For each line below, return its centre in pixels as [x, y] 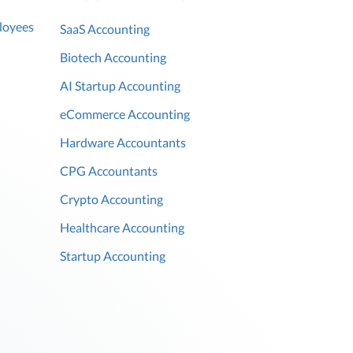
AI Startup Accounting [120, 86]
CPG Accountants [109, 171]
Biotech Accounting [113, 58]
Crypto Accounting [111, 199]
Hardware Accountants [123, 143]
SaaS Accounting [105, 29]
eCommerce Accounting [125, 114]
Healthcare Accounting [122, 228]
